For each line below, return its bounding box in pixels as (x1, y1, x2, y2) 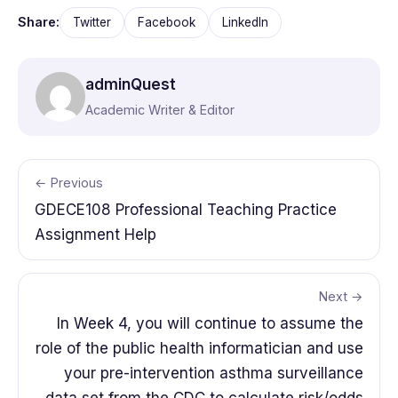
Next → (319, 288, 363, 304)
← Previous (35, 174, 103, 190)
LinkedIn (222, 14, 268, 29)
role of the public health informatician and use (36, 338, 363, 357)
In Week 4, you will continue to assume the (57, 314, 363, 332)
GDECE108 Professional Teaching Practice (35, 200, 337, 219)
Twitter (73, 14, 111, 29)
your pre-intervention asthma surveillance (64, 363, 363, 382)
